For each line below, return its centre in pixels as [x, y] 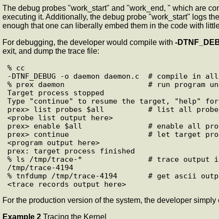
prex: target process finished [71, 151]
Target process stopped [56, 92]
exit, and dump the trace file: [51, 51]
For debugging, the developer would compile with [89, 42]
